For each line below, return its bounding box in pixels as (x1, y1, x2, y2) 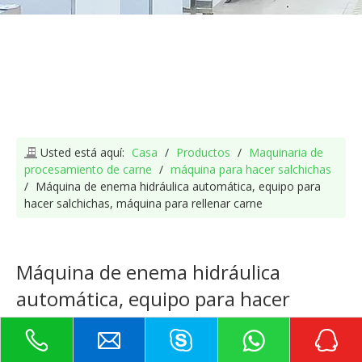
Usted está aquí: (40, 145, 124, 160)
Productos (176, 145, 230, 160)
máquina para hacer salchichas (170, 162, 331, 177)
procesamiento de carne (24, 162, 152, 177)
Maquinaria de (249, 145, 323, 160)
